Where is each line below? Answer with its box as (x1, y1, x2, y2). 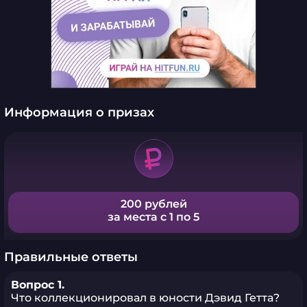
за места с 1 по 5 (108, 210, 199, 223)
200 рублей (120, 197, 187, 210)
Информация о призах (4, 105, 154, 120)
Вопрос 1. (11, 278, 64, 291)
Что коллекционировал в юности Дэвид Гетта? (11, 291, 280, 304)
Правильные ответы (4, 249, 138, 265)
